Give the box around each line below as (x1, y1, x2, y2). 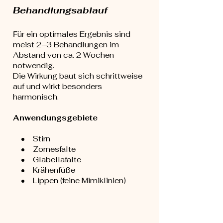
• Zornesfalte (13, 144, 76, 154)
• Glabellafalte (13, 155, 81, 164)
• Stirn (17, 134, 50, 143)
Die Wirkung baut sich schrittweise (13, 71, 142, 81)
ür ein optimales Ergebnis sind (17, 29, 130, 39)
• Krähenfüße (13, 165, 75, 175)
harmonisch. (13, 92, 59, 102)
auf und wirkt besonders (13, 82, 102, 91)
